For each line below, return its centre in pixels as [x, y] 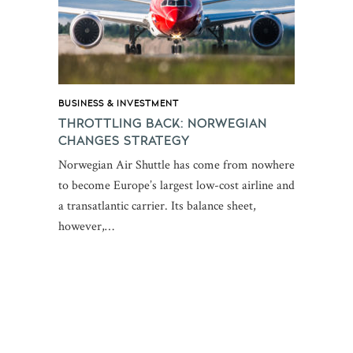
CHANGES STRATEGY [124, 140]
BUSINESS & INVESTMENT [119, 103]
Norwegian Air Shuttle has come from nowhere [176, 165]
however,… [86, 227]
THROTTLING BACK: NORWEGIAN [163, 123]
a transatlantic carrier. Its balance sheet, [157, 206]
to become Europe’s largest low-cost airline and [176, 186]
